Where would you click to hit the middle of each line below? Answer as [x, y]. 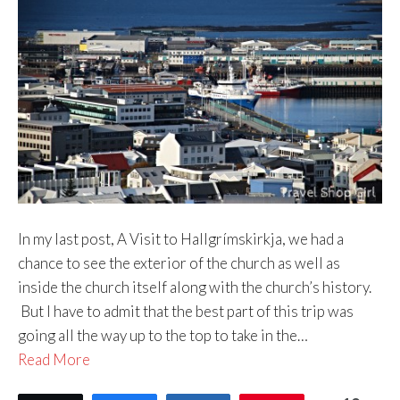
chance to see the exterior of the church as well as [179, 262]
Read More [54, 359]
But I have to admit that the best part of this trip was [186, 311]
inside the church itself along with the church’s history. [195, 287]
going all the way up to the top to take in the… [163, 335]
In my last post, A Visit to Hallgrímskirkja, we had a [181, 238]
